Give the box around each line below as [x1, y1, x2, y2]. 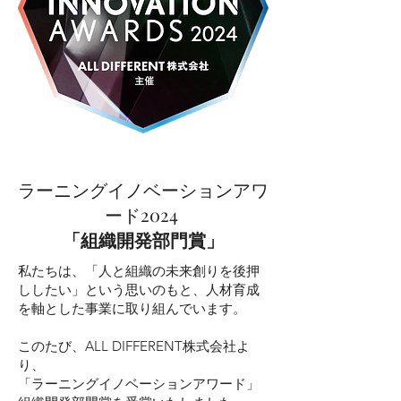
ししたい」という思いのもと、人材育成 [18, 281, 260, 298]
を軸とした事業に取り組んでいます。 [18, 300, 246, 317]
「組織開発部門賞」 [63, 227, 224, 252]
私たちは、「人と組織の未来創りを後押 [18, 262, 260, 279]
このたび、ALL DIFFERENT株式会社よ [18, 337, 250, 354]
